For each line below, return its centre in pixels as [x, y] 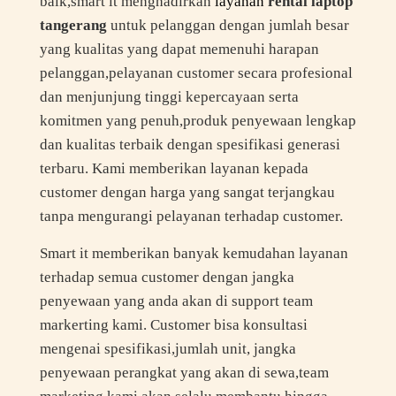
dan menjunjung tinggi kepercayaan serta [169, 97]
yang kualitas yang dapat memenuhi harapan [179, 49]
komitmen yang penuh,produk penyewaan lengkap [198, 121]
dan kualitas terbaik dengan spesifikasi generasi [190, 145]
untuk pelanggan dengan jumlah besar [228, 26]
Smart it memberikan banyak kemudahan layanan [194, 254]
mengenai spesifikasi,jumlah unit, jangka [168, 349]
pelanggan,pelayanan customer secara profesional [196, 73]
